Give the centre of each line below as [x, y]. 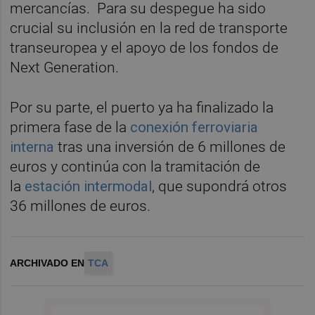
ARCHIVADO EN [47, 263]
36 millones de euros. [82, 206]
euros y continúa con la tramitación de [135, 167]
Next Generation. [66, 68]
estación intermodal [87, 187]
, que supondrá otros [220, 187]
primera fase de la [70, 128]
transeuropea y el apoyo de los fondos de [144, 48]
